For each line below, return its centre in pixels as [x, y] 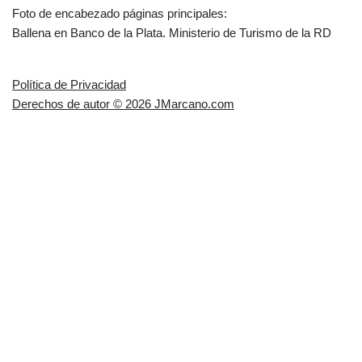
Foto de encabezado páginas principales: [120, 13]
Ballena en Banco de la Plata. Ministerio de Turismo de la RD [172, 32]
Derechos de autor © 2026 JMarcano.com [123, 103]
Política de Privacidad [69, 84]
